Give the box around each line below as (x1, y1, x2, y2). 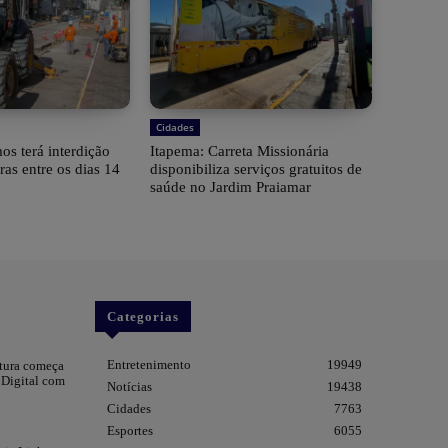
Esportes (106, 422, 153, 438)
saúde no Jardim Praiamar (149, 178, 311, 195)
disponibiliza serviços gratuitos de (149, 160, 362, 177)
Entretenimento (106, 356, 191, 372)
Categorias (106, 308, 179, 324)
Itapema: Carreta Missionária (149, 142, 329, 159)
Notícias (106, 378, 152, 394)
